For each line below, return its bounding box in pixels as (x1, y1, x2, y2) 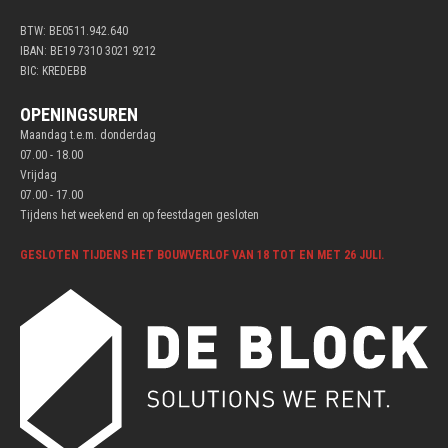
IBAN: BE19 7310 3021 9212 (20, 44, 156, 58)
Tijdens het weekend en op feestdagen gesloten (20, 208, 259, 222)
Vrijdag (20, 168, 57, 182)
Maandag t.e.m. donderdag (20, 128, 156, 142)
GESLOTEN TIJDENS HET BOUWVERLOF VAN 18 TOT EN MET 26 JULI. (20, 248, 384, 262)
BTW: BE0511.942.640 (20, 24, 128, 38)
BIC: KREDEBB (20, 64, 87, 78)
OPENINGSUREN (20, 104, 138, 125)
